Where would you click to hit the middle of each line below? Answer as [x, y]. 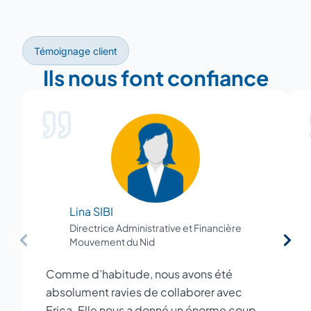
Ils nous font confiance [155, 77]
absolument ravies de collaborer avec [144, 292]
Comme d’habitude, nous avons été [139, 274]
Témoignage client [76, 51]
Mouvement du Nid [112, 241]
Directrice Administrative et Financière [155, 227]
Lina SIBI [91, 211]
